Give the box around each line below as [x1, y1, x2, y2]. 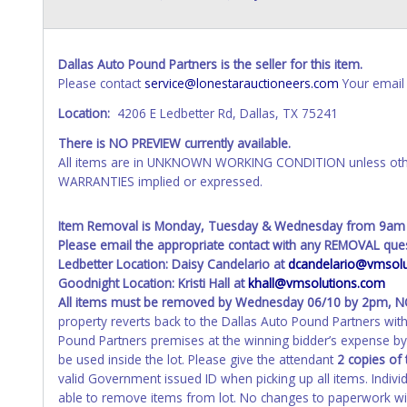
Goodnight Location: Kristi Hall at [58, 274, 248, 293]
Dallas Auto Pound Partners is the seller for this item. [58, 55, 362, 74]
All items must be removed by [58, 293, 235, 312]
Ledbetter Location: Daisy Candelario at [58, 255, 288, 273]
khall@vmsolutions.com [248, 274, 385, 293]
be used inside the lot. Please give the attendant [58, 351, 337, 369]
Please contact [58, 74, 144, 93]
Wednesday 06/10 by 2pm [235, 293, 388, 312]
